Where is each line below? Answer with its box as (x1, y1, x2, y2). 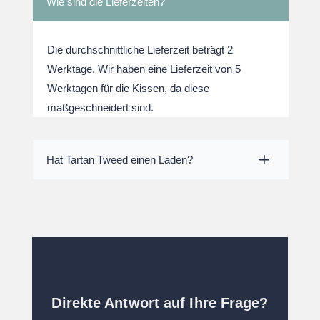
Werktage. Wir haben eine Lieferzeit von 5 (46, 62, 241, 75)
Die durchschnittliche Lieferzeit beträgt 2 (46, 43, 233, 56)
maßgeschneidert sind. (46, 101, 154, 114)
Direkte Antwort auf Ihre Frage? (51, 294, 269, 311)
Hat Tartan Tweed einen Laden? (46, 153, 193, 166)
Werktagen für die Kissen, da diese (46, 81, 209, 94)
